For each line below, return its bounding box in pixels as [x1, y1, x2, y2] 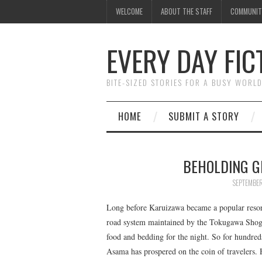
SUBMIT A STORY [168, 109, 239, 123]
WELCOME [116, 6, 143, 17]
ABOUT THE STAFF [161, 6, 212, 17]
